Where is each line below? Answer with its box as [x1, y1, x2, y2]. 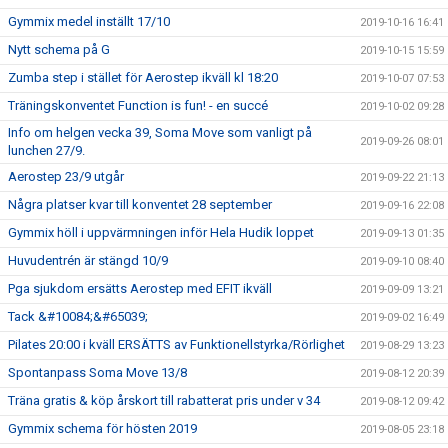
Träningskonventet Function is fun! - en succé [8, 97, 268, 113]
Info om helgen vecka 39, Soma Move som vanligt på [8, 124, 312, 140]
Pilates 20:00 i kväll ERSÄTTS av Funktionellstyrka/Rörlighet [8, 336, 345, 352]
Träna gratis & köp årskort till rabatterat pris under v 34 [8, 392, 320, 408]
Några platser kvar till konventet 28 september [8, 196, 272, 212]
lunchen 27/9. [8, 142, 85, 158]
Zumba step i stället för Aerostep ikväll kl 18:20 [8, 69, 278, 85]
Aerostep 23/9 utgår [8, 168, 124, 184]
